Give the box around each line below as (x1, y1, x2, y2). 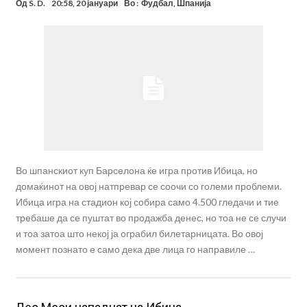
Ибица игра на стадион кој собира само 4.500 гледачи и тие (15, 196, 279, 208)
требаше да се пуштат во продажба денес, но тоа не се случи (15, 212, 286, 224)
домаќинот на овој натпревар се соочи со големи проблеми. (15, 180, 282, 193)
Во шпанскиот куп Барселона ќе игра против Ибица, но (15, 164, 258, 177)
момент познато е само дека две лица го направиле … (15, 243, 255, 256)
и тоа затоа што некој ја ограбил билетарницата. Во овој (15, 228, 263, 240)
